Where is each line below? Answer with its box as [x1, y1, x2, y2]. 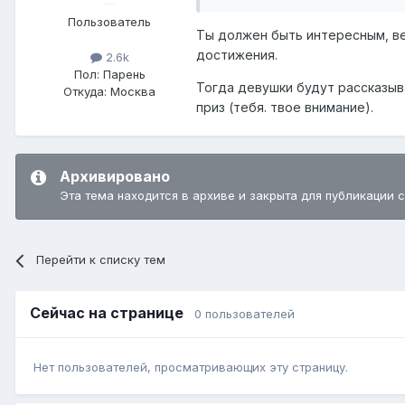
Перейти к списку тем [36, 252, 166, 268]
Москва [107, 84, 155, 99]
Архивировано [60, 167, 170, 186]
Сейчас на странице [30, 304, 194, 323]
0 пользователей [194, 306, 295, 322]
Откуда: [63, 84, 107, 99]
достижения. [196, 47, 278, 63]
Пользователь [68, 14, 151, 30]
